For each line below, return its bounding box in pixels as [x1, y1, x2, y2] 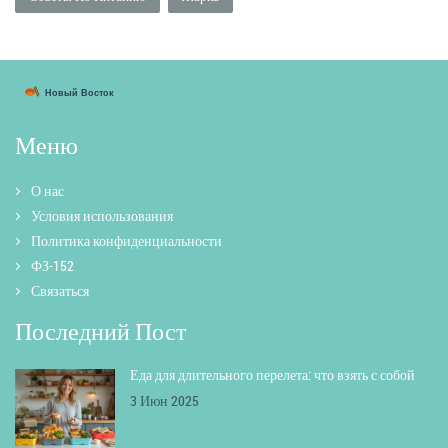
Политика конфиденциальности [31, 231, 222, 251]
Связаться [31, 281, 89, 301]
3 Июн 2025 [130, 391, 199, 411]
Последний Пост [15, 315, 186, 348]
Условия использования [31, 206, 173, 226]
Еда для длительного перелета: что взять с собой [130, 365, 415, 385]
